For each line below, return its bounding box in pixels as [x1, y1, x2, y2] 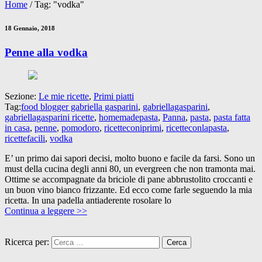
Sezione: [5, 91, 39, 101]
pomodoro [61, 122, 99, 133]
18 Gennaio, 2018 [5, 24, 55, 32]
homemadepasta [99, 112, 158, 122]
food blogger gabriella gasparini [21, 101, 138, 112]
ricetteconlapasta [166, 122, 227, 133]
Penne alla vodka [5, 46, 88, 58]
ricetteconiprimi [104, 122, 161, 133]
